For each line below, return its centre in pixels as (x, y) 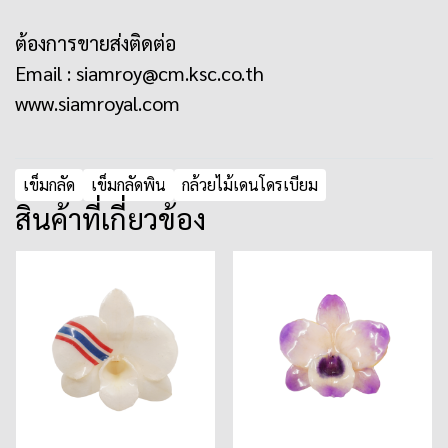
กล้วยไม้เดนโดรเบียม (250, 184)
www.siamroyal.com (97, 103)
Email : (45, 73)
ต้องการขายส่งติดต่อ (95, 43)
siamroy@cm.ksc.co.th (170, 73)
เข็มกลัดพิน (128, 184)
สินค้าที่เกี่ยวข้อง (110, 218)
